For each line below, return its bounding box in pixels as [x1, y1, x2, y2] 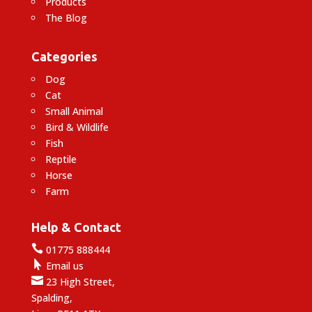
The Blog [45, 10, 87, 24]
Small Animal [45, 104, 103, 118]
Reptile [45, 152, 77, 166]
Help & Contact [31, 219, 121, 234]
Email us [42, 258, 84, 272]
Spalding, [31, 290, 72, 304]
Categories [31, 49, 97, 63]
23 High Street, [42, 274, 115, 288]
